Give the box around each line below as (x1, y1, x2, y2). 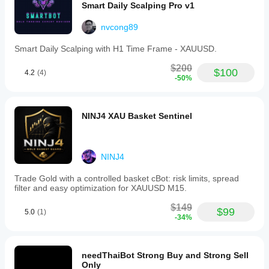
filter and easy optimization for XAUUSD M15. (14, 183, 187, 193)
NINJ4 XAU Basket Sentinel (82, 111, 192, 121)
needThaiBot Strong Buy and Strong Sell (82, 250, 249, 260)
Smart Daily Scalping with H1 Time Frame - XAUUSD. (14, 44, 217, 53)
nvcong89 (101, 22, 138, 32)
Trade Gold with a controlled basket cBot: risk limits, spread (14, 174, 239, 183)
